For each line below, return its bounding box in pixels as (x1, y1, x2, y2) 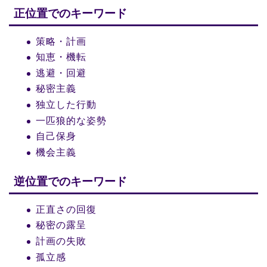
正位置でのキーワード (14, 7, 127, 20)
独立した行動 (36, 99, 97, 110)
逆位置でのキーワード (14, 175, 127, 188)
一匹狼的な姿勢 (36, 115, 107, 126)
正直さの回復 (36, 204, 97, 215)
